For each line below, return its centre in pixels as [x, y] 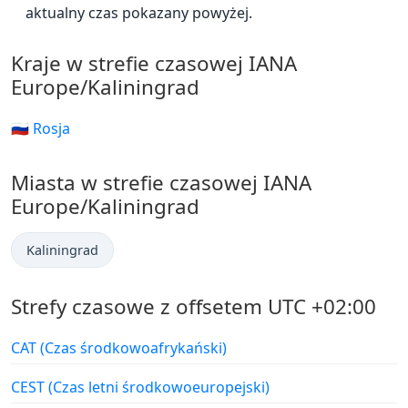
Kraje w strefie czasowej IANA [154, 64]
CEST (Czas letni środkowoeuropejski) [140, 388]
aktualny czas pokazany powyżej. [139, 13]
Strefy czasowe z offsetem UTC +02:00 [194, 307]
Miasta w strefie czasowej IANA [161, 183]
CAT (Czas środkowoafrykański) [119, 348]
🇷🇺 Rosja [41, 129]
